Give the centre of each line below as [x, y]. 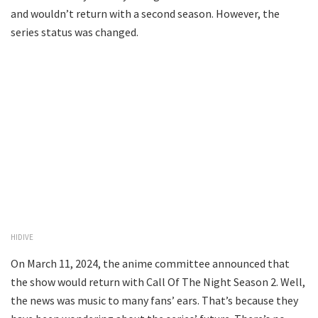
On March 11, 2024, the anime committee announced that [150, 263]
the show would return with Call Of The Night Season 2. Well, [158, 281]
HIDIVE [22, 237]
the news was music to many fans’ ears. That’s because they [154, 300]
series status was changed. [75, 32]
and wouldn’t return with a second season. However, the [145, 14]
